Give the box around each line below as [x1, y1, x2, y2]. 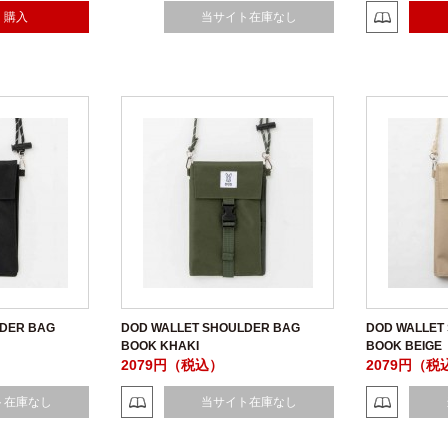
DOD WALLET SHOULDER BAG [121, 321, 300, 335]
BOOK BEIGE [366, 339, 442, 353]
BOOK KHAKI [121, 339, 199, 353]
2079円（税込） [121, 357, 223, 373]
